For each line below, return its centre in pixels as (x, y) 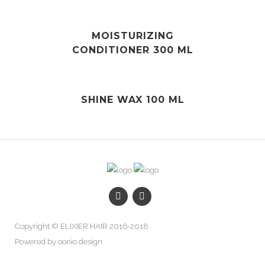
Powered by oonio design (59, 242)
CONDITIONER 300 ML (132, 50)
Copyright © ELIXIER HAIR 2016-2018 (82, 226)
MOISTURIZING (132, 36)
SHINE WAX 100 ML (132, 100)
